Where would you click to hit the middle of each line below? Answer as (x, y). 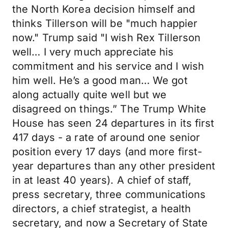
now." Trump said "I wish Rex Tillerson (107, 38)
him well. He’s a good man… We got (100, 80)
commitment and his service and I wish (108, 66)
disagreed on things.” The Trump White (109, 109)
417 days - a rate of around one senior (106, 137)
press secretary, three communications (109, 194)
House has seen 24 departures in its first (113, 123)
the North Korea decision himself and (104, 9)
